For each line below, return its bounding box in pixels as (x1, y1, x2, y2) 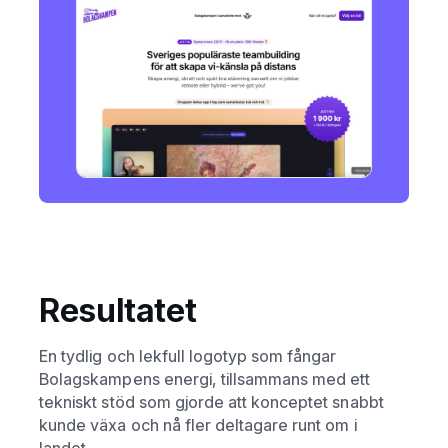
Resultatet (39, 290, 198, 331)
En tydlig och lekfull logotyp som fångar (39, 345, 337, 366)
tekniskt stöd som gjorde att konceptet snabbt (39, 391, 384, 412)
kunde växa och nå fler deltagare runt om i (39, 414, 357, 435)
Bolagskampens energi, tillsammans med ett (39, 368, 371, 389)
